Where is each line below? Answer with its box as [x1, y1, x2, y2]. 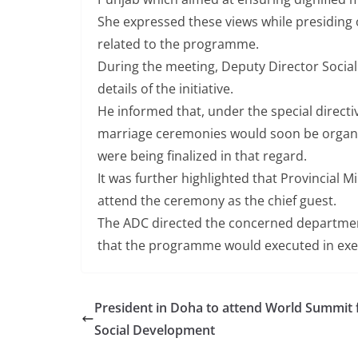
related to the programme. [97, 35, 259, 53]
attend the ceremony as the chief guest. [97, 192, 336, 209]
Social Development [94, 321, 215, 339]
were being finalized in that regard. [97, 147, 307, 165]
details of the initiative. [97, 80, 233, 97]
